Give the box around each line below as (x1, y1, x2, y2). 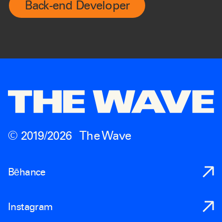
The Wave (79, 128, 131, 143)
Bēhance (8, 166, 46, 178)
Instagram (8, 200, 53, 213)
